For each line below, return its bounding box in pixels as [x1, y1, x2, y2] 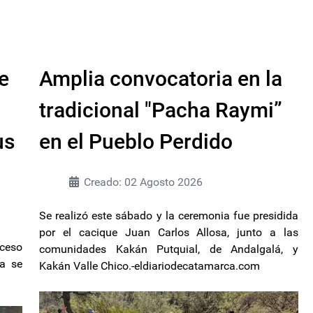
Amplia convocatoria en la [39, 66, 282, 91]
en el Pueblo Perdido [39, 129, 233, 154]
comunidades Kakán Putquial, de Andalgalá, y [39, 242, 298, 256]
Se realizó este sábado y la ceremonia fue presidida [39, 208, 298, 222]
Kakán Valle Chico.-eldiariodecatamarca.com [39, 259, 260, 272]
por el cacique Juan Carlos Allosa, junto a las [39, 225, 298, 239]
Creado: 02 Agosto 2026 [84, 175, 203, 189]
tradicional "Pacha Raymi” [39, 97, 282, 122]
